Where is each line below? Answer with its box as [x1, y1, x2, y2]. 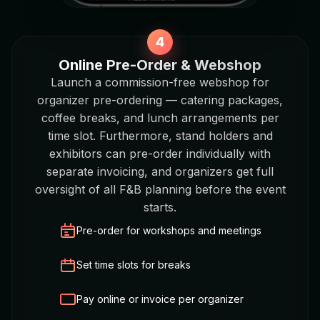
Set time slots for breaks [76, 258, 191, 271]
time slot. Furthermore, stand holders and [47, 128, 273, 143]
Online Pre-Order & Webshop [59, 56, 261, 74]
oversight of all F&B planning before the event [34, 181, 286, 196]
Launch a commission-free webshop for [51, 74, 269, 89]
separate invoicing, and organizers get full [46, 164, 274, 179]
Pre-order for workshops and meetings [76, 224, 261, 236]
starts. [144, 199, 176, 214]
